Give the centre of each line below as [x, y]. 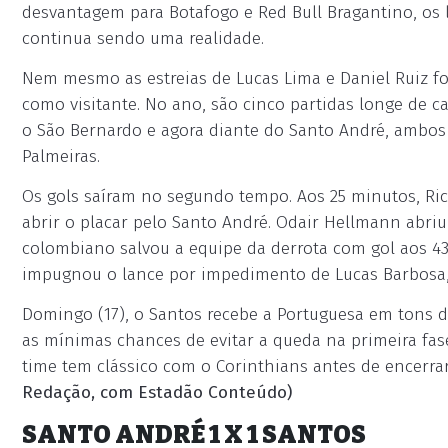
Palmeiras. [61, 156]
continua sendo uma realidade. [143, 38]
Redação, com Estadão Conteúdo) [157, 392]
